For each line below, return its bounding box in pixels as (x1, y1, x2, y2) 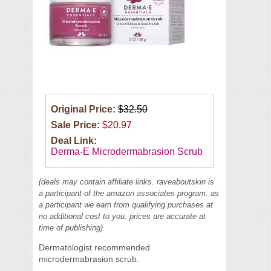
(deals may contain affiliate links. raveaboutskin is (39, 177, 214, 186)
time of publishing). (39, 223, 105, 232)
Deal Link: (51, 135, 99, 146)
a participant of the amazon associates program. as (39, 189, 219, 198)
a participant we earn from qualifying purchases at (39, 200, 213, 209)
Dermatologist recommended (39, 243, 150, 252)
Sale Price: (51, 120, 102, 130)
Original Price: (51, 104, 118, 114)
